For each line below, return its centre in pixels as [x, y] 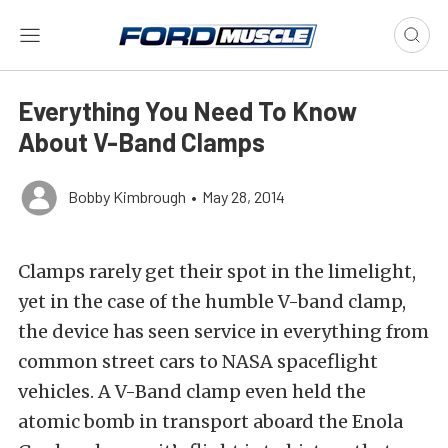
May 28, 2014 [243, 196]
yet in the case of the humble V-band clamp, [212, 301]
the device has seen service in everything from [223, 331]
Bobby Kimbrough [127, 196]
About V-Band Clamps [141, 141]
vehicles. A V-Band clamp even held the [192, 391]
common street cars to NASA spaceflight [198, 361]
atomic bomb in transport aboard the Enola [210, 421]
